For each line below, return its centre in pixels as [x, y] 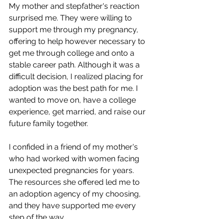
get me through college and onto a [73, 53]
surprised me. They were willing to [71, 18]
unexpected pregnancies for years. [72, 171]
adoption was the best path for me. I [74, 88]
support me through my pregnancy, [75, 30]
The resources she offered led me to [75, 182]
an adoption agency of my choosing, [76, 194]
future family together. [48, 124]
